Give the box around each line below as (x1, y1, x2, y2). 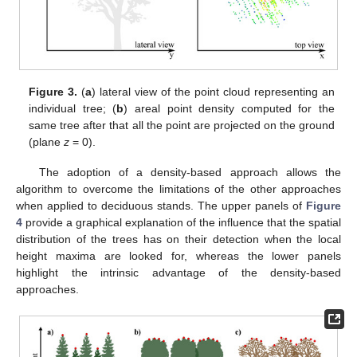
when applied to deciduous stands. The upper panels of (16, 199, 306, 213)
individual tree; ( (29, 101, 117, 115)
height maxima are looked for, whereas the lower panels (16, 249, 341, 263)
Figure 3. (29, 84, 78, 98)
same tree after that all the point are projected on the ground (29, 118, 335, 131)
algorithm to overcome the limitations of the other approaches (16, 182, 341, 196)
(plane (29, 135, 65, 148)
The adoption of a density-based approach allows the (38, 166, 341, 179)
